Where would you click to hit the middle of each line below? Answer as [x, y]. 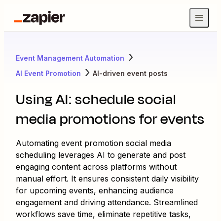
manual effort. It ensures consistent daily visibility [107, 179]
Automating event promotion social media [93, 143]
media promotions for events [110, 119]
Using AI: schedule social [96, 99]
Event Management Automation [70, 58]
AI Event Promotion [48, 73]
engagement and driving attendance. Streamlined [107, 202]
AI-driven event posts [130, 73]
